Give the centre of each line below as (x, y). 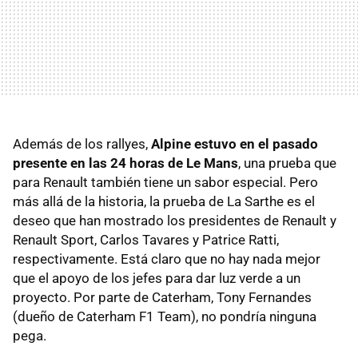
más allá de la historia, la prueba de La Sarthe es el (164, 201)
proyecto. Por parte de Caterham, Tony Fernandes (162, 297)
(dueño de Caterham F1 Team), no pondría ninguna (165, 316)
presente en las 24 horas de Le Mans (125, 163)
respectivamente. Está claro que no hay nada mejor (167, 259)
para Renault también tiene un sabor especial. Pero (165, 182)
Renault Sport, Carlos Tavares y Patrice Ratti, (146, 239)
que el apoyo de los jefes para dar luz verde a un (157, 278)
